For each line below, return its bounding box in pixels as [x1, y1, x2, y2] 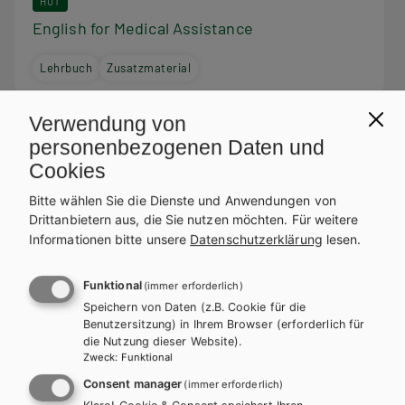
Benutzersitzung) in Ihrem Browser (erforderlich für [83, 317, 365, 332]
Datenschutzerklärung [190, 231, 323, 248]
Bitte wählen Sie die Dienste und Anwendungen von [29, 193, 336, 209]
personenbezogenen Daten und [29, 135, 325, 159]
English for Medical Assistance [33, 17, 253, 38]
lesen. [322, 231, 362, 248]
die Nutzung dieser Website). [83, 334, 242, 349]
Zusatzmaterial [107, 60, 192, 75]
